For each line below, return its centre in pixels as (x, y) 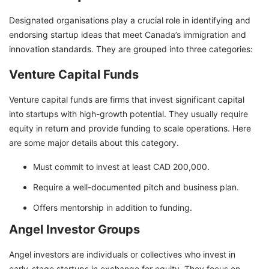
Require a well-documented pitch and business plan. (136, 187)
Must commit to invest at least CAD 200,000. (121, 167)
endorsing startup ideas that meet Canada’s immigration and (128, 35)
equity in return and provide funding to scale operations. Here (130, 128)
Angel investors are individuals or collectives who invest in (122, 255)
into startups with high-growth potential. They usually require (128, 114)
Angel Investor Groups (74, 230)
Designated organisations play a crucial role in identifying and (130, 20)
